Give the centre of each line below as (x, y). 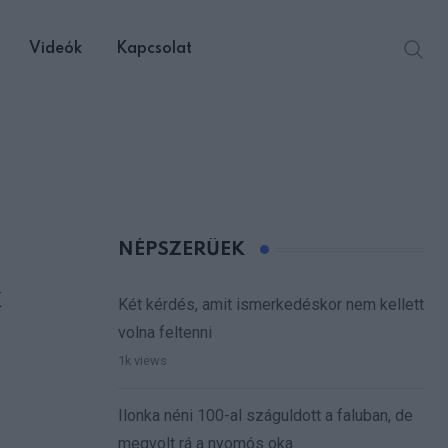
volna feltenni (165, 333)
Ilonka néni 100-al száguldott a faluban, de (265, 416)
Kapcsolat (153, 49)
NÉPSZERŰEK (181, 250)
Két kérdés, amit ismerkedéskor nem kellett (271, 305)
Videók (55, 49)
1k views (142, 361)
